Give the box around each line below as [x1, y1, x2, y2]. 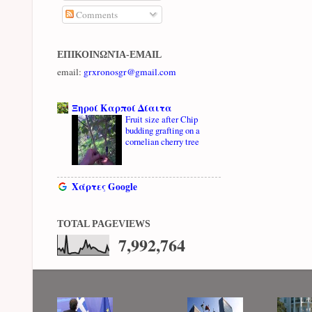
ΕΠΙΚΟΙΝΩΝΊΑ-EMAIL [57, 49, 162, 60]
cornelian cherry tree [125, 135, 199, 148]
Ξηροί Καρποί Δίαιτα [72, 101, 172, 116]
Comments [73, 8, 118, 21]
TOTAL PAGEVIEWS [57, 219, 150, 230]
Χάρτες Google [72, 179, 137, 194]
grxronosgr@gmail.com [84, 65, 176, 78]
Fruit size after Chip [125, 113, 198, 126]
